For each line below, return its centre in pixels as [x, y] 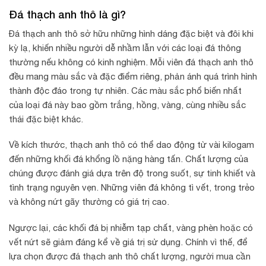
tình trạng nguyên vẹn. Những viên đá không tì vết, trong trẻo [132, 187]
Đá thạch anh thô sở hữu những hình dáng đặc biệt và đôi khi [131, 33]
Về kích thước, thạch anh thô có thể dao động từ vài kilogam [132, 145]
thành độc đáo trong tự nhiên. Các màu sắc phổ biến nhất [125, 90]
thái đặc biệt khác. [46, 119]
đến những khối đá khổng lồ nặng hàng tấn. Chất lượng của [129, 159]
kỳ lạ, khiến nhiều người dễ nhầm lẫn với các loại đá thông [125, 47]
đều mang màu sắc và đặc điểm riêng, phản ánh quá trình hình [133, 76]
